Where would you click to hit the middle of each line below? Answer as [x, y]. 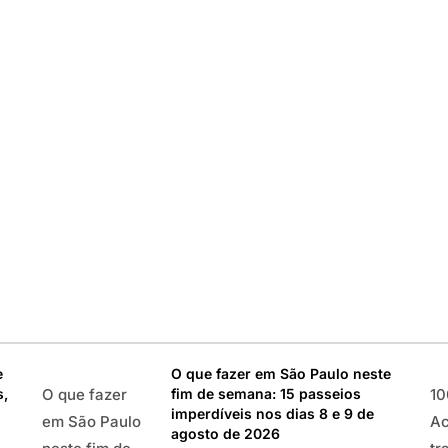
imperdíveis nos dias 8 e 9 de [273, 413]
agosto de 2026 [226, 433]
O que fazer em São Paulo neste [281, 373]
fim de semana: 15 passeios [266, 393]
